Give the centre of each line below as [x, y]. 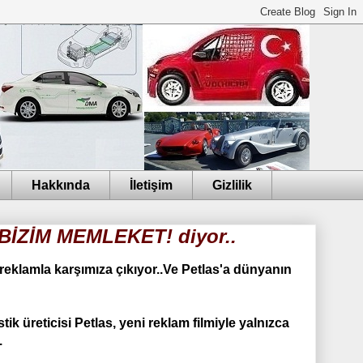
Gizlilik [232, 185]
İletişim [151, 185]
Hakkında [61, 185]
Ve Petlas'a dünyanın [227, 270]
